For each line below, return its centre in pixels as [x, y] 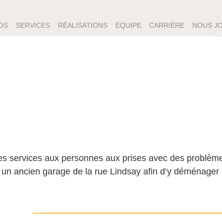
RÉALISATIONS [83, 25]
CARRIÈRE [167, 25]
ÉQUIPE [129, 25]
